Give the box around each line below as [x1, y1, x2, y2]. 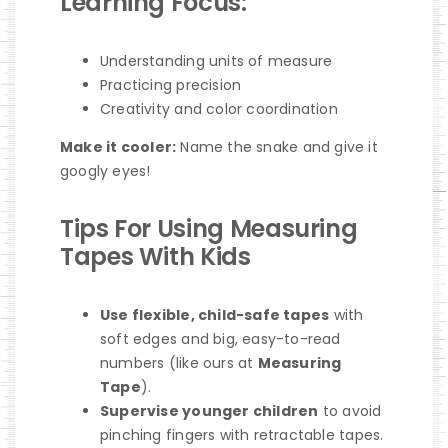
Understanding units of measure [99, 50, 333, 71]
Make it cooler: [59, 136, 177, 157]
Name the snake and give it [176, 136, 378, 157]
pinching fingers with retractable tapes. [99, 424, 384, 445]
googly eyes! [59, 160, 151, 181]
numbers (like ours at [99, 352, 258, 373]
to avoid [318, 400, 382, 421]
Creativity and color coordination [99, 98, 338, 119]
